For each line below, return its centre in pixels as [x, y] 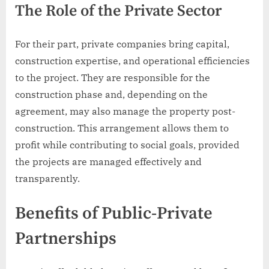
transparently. [47, 178]
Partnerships [66, 239]
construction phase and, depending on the [111, 94]
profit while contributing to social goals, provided [127, 144]
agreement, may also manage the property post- [125, 111]
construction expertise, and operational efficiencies [132, 60]
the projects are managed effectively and [108, 161]
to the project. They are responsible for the [113, 77]
